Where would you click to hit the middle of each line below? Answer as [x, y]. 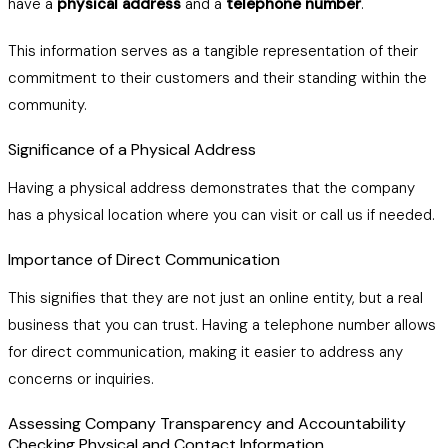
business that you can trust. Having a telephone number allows [222, 325]
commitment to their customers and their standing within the [217, 78]
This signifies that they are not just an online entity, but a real [215, 298]
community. [47, 105]
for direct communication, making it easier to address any [205, 352]
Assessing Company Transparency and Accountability [207, 423]
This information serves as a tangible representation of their [213, 51]
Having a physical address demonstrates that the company [211, 188]
